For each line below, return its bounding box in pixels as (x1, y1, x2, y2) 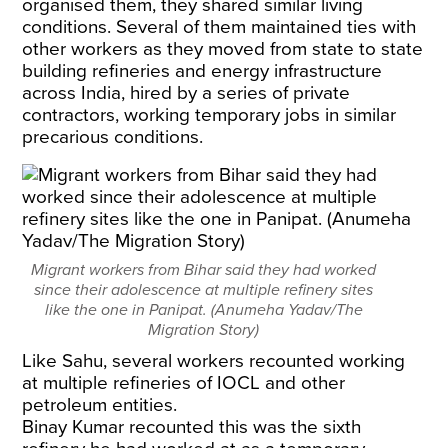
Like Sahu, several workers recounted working (22, 350, 406, 372)
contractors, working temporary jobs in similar (22, 104, 397, 126)
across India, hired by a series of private (22, 82, 351, 104)
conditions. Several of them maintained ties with (22, 16, 417, 38)
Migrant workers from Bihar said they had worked (31, 260, 377, 280)
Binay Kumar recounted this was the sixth (22, 416, 362, 438)
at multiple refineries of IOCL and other (22, 372, 346, 394)
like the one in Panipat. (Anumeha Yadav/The (44, 300, 363, 320)
